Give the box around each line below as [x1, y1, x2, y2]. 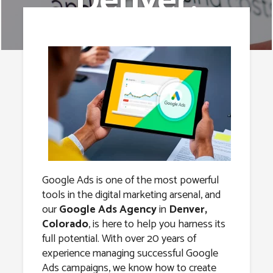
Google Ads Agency [58, 200, 157, 219]
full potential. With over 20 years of [41, 229, 196, 248]
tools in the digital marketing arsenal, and [41, 185, 221, 204]
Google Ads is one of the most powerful [41, 171, 219, 190]
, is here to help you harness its [88, 214, 225, 233]
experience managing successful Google [41, 244, 218, 263]
